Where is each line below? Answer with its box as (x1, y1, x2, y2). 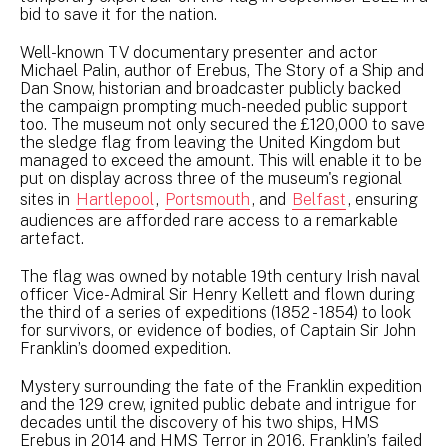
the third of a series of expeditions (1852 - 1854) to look (20, 302, 411, 322)
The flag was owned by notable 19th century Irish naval (20, 266, 420, 286)
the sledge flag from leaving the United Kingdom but (20, 132, 401, 152)
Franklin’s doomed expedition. (20, 338, 231, 358)
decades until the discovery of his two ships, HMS (20, 412, 379, 432)
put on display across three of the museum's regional (20, 168, 402, 188)
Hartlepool (76, 189, 154, 209)
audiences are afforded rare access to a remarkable (20, 210, 398, 230)
